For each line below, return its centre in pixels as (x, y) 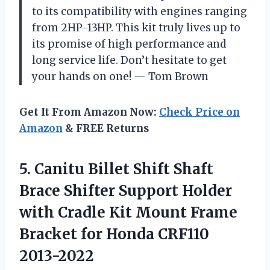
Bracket (50, 234)
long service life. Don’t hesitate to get (129, 60)
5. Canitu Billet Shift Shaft (116, 169)
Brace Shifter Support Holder (126, 190)
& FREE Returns (106, 128)
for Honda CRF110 (145, 234)
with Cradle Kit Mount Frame (128, 212)
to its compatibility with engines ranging (140, 11)
